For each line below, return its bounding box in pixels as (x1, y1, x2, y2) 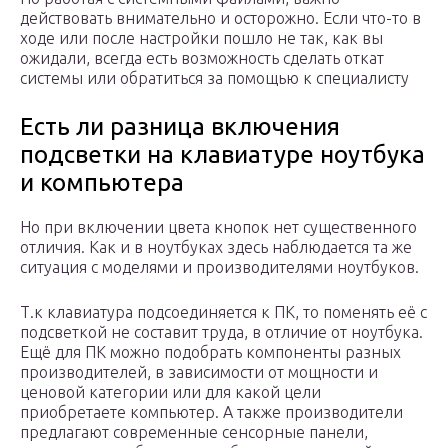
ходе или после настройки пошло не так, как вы (20, 29, 383, 48)
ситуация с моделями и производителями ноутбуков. (20, 258, 419, 277)
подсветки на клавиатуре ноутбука (20, 141, 425, 169)
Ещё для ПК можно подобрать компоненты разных (20, 343, 401, 362)
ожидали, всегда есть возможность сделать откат (20, 49, 384, 68)
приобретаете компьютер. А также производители (20, 403, 403, 422)
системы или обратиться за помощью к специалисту (20, 69, 409, 88)
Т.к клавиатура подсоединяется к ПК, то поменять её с (20, 303, 427, 322)
